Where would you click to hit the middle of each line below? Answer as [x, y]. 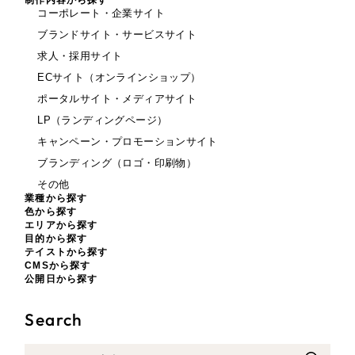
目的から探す [56, 239]
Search [54, 320]
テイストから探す [67, 252]
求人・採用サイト [80, 57]
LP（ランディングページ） [103, 121]
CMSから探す [58, 266]
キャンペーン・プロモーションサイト [128, 142]
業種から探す [56, 198]
